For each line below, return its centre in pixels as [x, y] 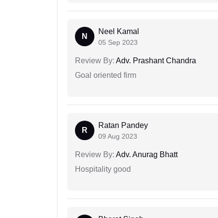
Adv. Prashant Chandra [155, 60]
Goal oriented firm [106, 75]
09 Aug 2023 [118, 136]
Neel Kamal [119, 31]
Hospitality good [103, 169]
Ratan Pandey [123, 125]
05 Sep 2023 [118, 42]
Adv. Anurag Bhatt [146, 154]
